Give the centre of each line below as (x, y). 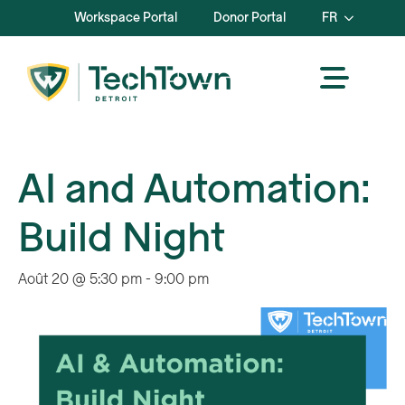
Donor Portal (250, 18)
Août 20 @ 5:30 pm (80, 280)
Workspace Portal (126, 18)
